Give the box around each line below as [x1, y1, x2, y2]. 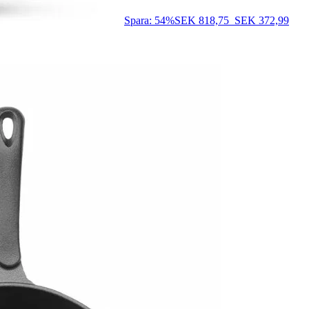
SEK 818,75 [175, 14, 229, 27]
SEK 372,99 [235, 14, 289, 27]
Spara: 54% [124, 14, 175, 27]
